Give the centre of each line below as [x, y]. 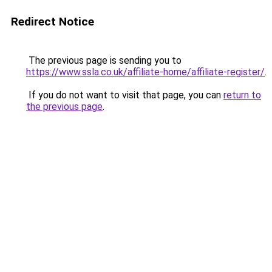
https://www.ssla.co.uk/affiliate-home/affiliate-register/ [145, 72]
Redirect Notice [53, 22]
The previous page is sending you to [104, 60]
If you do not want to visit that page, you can [125, 95]
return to [242, 95]
